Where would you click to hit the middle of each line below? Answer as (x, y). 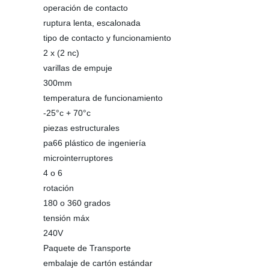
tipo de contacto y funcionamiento (107, 38)
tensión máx (66, 218)
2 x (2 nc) (61, 53)
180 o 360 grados (77, 203)
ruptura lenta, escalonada (92, 23)
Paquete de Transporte (87, 248)
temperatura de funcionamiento (103, 98)
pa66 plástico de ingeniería (95, 143)
